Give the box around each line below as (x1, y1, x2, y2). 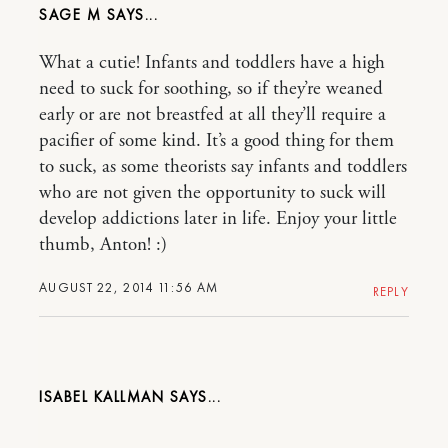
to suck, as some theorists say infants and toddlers (39, 155, 407, 179)
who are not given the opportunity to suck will (39, 181, 386, 205)
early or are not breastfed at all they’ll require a (39, 103, 386, 127)
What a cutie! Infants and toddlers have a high (39, 51, 385, 75)
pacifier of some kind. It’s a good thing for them (39, 129, 394, 153)
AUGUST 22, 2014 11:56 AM (39, 279, 219, 296)
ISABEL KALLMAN (39, 387, 164, 407)
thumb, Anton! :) (39, 233, 167, 257)
